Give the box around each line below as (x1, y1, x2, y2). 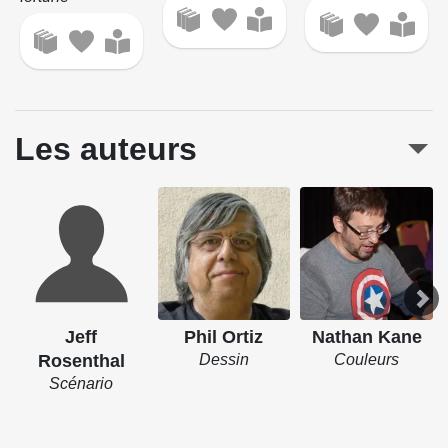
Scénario (49, 374, 114, 392)
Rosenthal (37, 350, 125, 371)
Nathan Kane (311, 326, 422, 347)
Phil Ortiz (184, 326, 264, 347)
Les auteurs (15, 131, 197, 168)
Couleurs (334, 350, 400, 368)
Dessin (198, 350, 249, 368)
